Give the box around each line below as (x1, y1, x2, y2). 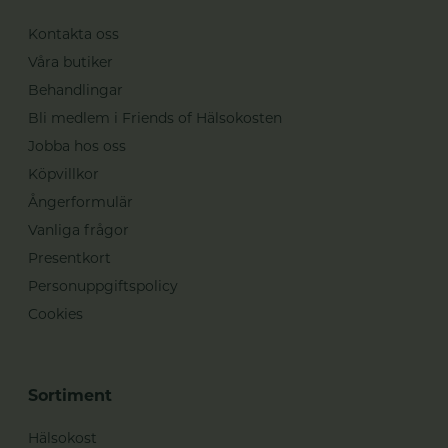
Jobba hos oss (28, 136, 126, 155)
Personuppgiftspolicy (28, 276, 178, 295)
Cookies (28, 304, 83, 323)
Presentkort (28, 248, 111, 267)
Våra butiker (28, 52, 113, 71)
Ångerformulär (28, 192, 133, 211)
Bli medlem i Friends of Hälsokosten (28, 108, 282, 127)
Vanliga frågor (28, 220, 129, 239)
